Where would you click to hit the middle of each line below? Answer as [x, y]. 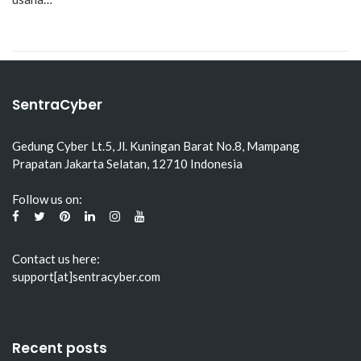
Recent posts [60, 348]
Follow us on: [47, 199]
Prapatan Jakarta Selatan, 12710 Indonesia [127, 163]
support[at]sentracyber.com [86, 276]
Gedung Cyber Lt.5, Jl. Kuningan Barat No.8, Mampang [156, 145]
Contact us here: [56, 259]
